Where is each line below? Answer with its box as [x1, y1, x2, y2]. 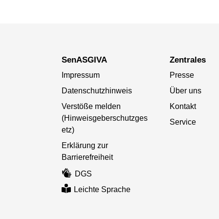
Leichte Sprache [74, 185, 131, 194]
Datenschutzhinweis [61, 87, 132, 95]
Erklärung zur [61, 141, 108, 150]
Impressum [61, 71, 100, 80]
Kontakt [170, 102, 197, 111]
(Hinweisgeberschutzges [61, 114, 148, 123]
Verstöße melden [61, 102, 121, 111]
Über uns [170, 87, 202, 95]
